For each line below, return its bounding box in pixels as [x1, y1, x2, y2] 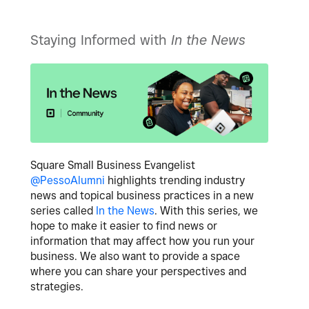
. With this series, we [154, 204, 258, 218]
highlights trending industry [105, 174, 245, 188]
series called [30, 204, 96, 218]
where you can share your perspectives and [30, 265, 246, 279]
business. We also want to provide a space [30, 250, 240, 263]
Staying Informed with [30, 32, 171, 49]
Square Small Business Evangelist [30, 159, 195, 172]
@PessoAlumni [30, 174, 105, 188]
